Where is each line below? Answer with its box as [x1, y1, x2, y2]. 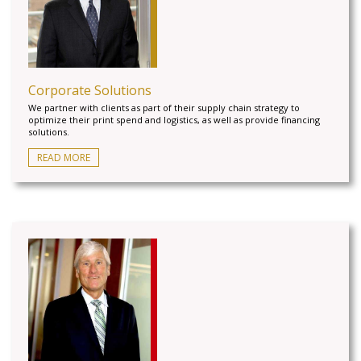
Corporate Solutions [28, 81, 151, 99]
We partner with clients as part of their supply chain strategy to [28, 102, 300, 114]
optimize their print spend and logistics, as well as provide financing [28, 114, 320, 126]
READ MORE [37, 151, 90, 164]
